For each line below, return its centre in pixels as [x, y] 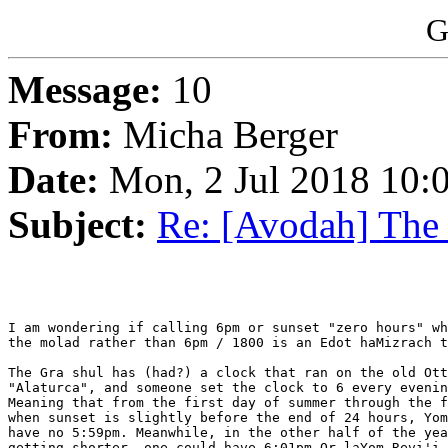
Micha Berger [225, 135]
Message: [85, 90]
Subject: [77, 225]
